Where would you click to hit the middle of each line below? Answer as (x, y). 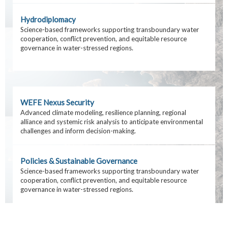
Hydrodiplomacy (48, 19)
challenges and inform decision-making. (78, 131)
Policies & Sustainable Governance (79, 161)
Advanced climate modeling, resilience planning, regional (103, 112)
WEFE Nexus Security (57, 102)
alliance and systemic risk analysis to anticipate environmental (112, 122)
